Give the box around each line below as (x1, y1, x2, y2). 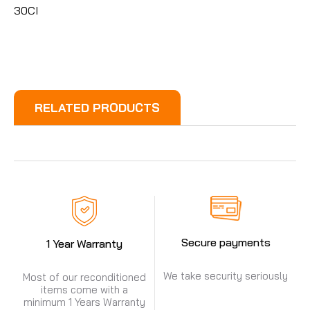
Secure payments (181, 235, 271, 250)
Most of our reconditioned (22, 271, 146, 284)
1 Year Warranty (46, 237, 122, 251)
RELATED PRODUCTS (35, 100, 160, 116)
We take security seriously (163, 269, 288, 283)
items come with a (40, 283, 128, 297)
